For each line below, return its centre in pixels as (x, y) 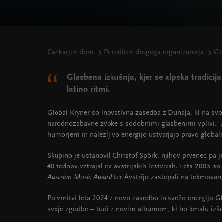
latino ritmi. (88, 89)
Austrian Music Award (80, 178)
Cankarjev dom (70, 52)
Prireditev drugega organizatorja (154, 52)
